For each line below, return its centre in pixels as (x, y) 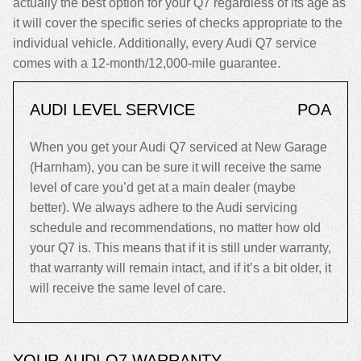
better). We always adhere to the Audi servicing (164, 207)
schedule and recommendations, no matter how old (175, 228)
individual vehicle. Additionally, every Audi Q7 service (165, 43)
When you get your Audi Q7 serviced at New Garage (178, 147)
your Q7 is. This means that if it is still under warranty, (180, 248)
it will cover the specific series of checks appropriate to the (178, 23)
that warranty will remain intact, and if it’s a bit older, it (180, 268)
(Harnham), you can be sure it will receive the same (176, 167)
